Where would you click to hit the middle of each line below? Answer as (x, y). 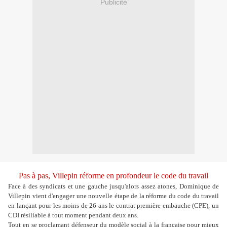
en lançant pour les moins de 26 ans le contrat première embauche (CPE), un (113, 206)
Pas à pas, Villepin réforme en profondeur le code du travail (113, 176)
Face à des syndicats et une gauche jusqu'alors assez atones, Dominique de (113, 186)
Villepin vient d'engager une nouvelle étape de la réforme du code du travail (113, 196)
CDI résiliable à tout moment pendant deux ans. (73, 215)
